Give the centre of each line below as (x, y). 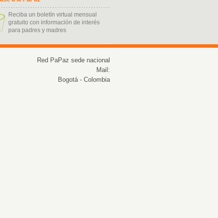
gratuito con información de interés (54, 22)
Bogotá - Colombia (84, 80)
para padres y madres (37, 30)
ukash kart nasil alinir (133, 52)
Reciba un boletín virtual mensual (53, 15)
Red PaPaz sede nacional (73, 60)
